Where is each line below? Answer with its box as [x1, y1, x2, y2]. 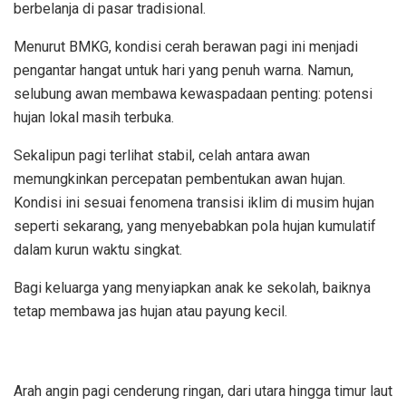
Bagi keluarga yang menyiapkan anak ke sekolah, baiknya [14, 278, 371, 296]
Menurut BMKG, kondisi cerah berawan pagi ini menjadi [14, 37, 358, 55]
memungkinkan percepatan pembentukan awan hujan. [14, 169, 345, 188]
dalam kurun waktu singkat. [14, 240, 182, 258]
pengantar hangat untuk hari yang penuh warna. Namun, [14, 61, 353, 79]
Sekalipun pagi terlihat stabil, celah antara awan [14, 146, 310, 164]
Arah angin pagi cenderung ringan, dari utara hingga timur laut [14, 382, 392, 400]
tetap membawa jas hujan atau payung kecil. [14, 302, 287, 320]
